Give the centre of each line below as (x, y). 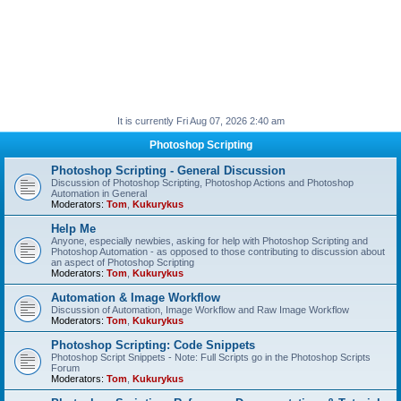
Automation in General (99, 193)
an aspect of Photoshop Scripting (123, 262)
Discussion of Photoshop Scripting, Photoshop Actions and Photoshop (202, 183)
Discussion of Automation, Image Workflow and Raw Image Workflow (200, 310)
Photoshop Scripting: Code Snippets (153, 345)
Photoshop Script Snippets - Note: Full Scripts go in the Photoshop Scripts (211, 357)
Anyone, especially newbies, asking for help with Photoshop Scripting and (209, 241)
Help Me (73, 229)
